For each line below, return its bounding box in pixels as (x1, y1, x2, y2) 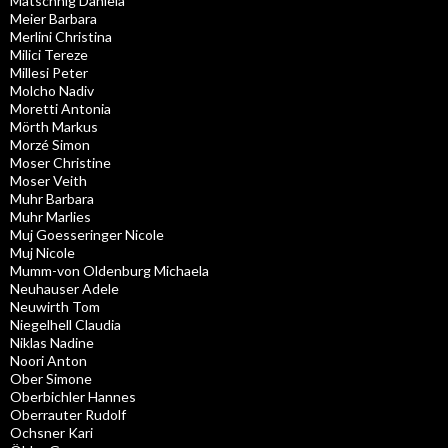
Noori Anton (10, 351, 87, 369)
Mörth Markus (10, 117, 98, 135)
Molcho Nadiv (10, 81, 94, 99)
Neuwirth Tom (10, 297, 100, 315)
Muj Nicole (10, 243, 75, 261)
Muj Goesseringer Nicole (10, 225, 164, 243)
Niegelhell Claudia (10, 315, 121, 333)
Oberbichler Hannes (10, 387, 136, 405)
